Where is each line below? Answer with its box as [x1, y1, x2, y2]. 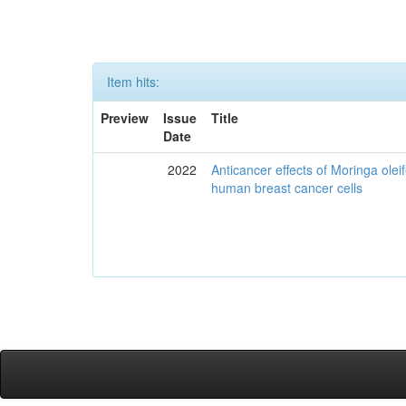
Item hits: [107, 72, 159, 91]
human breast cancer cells [211, 179, 363, 197]
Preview [101, 109, 150, 127]
